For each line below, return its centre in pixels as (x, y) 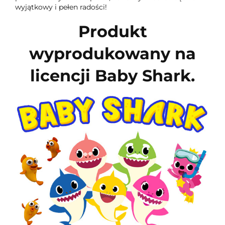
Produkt (113, 32)
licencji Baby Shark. (113, 76)
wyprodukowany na (113, 54)
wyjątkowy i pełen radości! (61, 7)
